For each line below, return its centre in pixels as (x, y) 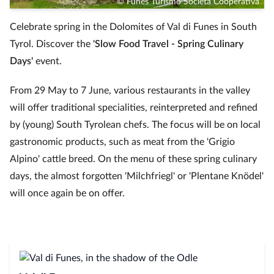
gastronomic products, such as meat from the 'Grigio (122, 142)
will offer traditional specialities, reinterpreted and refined (134, 108)
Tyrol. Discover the (51, 44)
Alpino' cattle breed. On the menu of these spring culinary (133, 159)
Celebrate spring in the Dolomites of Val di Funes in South (133, 27)
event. (47, 61)
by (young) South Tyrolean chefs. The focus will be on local (135, 125)
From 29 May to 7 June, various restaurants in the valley (130, 91)
